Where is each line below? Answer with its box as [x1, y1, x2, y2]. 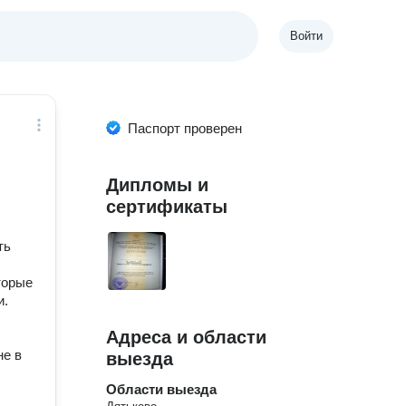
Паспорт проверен [128, 121, 243, 136]
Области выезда [106, 382, 217, 397]
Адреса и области [106, 327, 267, 347]
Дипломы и [106, 175, 209, 195]
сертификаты [106, 197, 228, 217]
